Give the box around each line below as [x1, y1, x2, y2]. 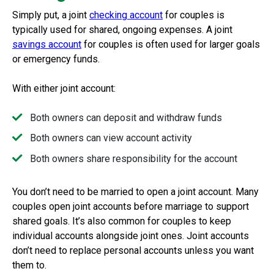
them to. [12, 259, 46, 271]
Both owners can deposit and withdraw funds [29, 111, 222, 124]
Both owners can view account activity [29, 132, 192, 144]
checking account [89, 9, 163, 21]
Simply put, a [12, 9, 67, 21]
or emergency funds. [12, 53, 100, 65]
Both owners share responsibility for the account [29, 152, 237, 165]
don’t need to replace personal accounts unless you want [12, 244, 254, 256]
